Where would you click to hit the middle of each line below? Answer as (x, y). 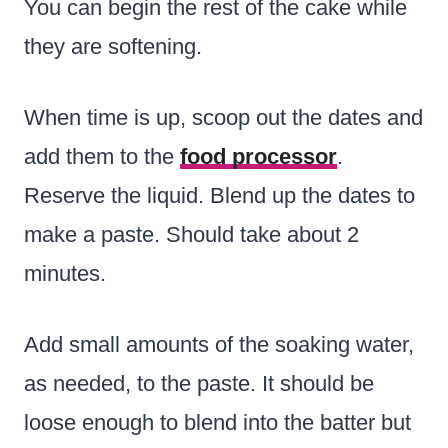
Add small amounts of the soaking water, (219, 344)
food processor (258, 156)
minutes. (65, 273)
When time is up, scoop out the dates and (223, 117)
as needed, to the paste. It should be (199, 383)
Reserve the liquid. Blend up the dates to (219, 195)
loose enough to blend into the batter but (217, 422)
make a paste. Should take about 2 (191, 234)
